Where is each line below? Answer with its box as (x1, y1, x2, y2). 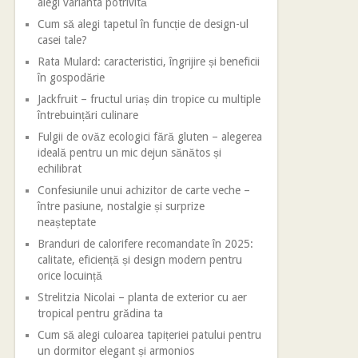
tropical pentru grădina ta (38, 306, 164, 320)
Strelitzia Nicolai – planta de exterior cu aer (38, 290, 248, 304)
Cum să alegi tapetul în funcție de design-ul (38, 17, 249, 30)
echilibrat (38, 161, 82, 175)
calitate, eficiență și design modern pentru (38, 253, 243, 266)
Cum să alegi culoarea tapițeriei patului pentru (38, 328, 262, 341)
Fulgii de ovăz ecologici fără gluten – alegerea (38, 129, 263, 143)
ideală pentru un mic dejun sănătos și (38, 145, 222, 159)
